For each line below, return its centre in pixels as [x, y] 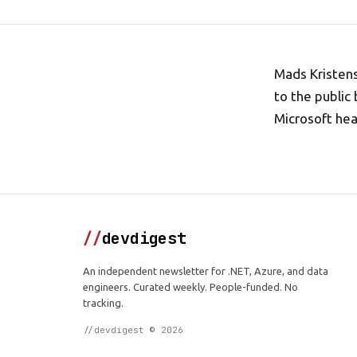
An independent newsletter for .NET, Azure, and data [206, 271]
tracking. [103, 303]
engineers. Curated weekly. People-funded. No [190, 287]
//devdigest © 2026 [133, 330]
